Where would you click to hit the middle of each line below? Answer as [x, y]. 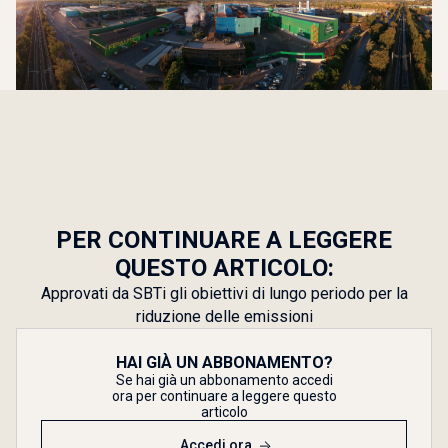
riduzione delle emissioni [224, 316]
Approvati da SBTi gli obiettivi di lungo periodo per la [224, 293]
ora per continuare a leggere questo [224, 396]
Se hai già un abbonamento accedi [224, 380]
